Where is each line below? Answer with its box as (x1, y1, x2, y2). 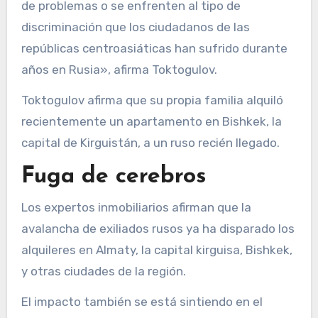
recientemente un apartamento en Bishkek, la (21, 114, 282, 129)
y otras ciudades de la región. (21, 263, 186, 278)
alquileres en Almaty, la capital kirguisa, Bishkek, (21, 242, 292, 257)
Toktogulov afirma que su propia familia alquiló (21, 93, 283, 108)
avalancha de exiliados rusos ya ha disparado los (21, 221, 295, 236)
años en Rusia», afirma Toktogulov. (21, 62, 217, 77)
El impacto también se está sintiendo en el (21, 294, 263, 309)
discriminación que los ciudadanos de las (21, 20, 250, 35)
